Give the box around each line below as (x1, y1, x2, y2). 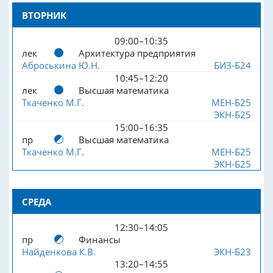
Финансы (78, 233, 121, 246)
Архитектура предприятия (78, 46, 196, 59)
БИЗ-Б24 (213, 58, 251, 71)
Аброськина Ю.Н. (22, 58, 100, 71)
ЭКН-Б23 (213, 245, 251, 258)
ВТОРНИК (22, 9, 66, 21)
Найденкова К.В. (22, 245, 96, 258)
